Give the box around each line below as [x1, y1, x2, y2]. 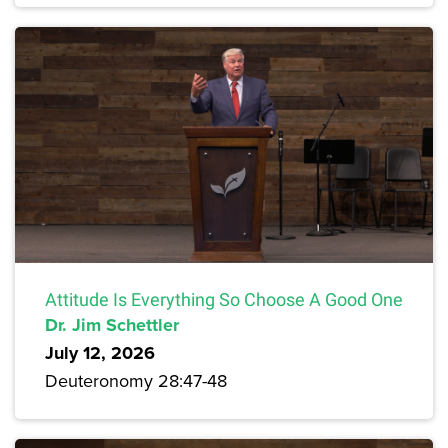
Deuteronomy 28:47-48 [45, 367, 227, 393]
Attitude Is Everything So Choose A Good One [45, 288, 403, 310]
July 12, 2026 [45, 339, 155, 366]
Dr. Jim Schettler [45, 311, 179, 338]
